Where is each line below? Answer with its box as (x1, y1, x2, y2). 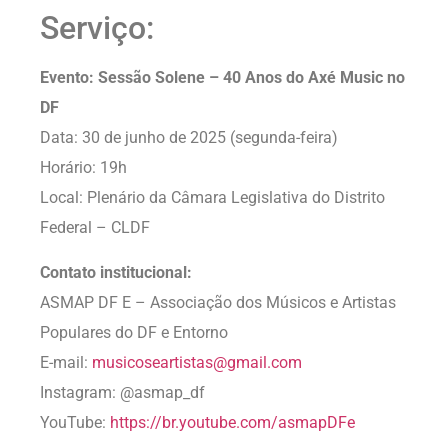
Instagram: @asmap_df (40, 382, 205, 402)
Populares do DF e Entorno (40, 322, 228, 342)
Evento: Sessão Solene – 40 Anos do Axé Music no (40, 68, 405, 88)
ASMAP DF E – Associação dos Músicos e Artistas (40, 292, 396, 312)
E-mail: (40, 352, 92, 372)
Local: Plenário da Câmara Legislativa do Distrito (40, 188, 385, 208)
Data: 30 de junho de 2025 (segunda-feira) (40, 128, 338, 148)
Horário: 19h (40, 158, 127, 178)
